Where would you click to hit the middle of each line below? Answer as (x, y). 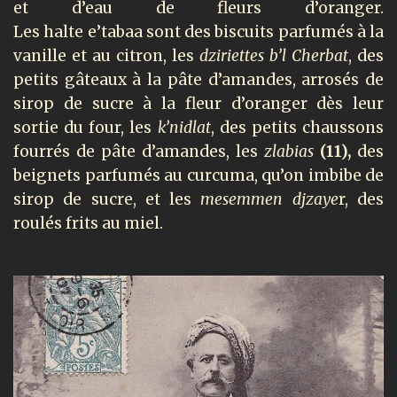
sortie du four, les (86, 128)
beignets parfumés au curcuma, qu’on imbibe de (198, 176)
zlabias (289, 152)
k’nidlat (184, 128)
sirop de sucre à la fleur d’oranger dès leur (198, 104)
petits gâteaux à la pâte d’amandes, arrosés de (198, 80)
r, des (361, 200)
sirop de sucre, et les (107, 200)
